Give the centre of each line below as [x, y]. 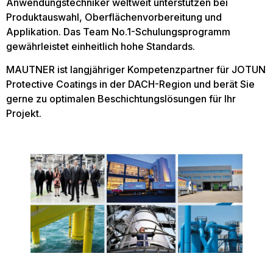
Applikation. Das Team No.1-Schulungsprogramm [118, 31]
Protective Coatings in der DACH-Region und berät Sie [130, 84]
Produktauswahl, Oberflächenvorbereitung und [114, 17]
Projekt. [24, 113]
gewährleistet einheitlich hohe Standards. [101, 46]
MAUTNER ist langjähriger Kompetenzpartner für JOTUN [136, 69]
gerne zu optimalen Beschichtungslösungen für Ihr [121, 98]
